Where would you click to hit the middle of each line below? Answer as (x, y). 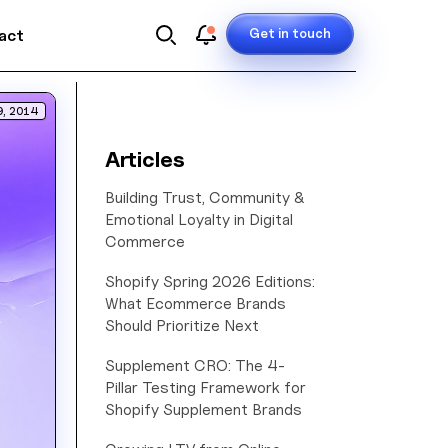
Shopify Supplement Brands (203, 409)
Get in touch (290, 33)
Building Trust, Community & (204, 197)
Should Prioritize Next (182, 325)
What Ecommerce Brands (195, 303)
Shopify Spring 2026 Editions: (210, 281)
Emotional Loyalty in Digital (199, 219)
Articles (145, 159)
